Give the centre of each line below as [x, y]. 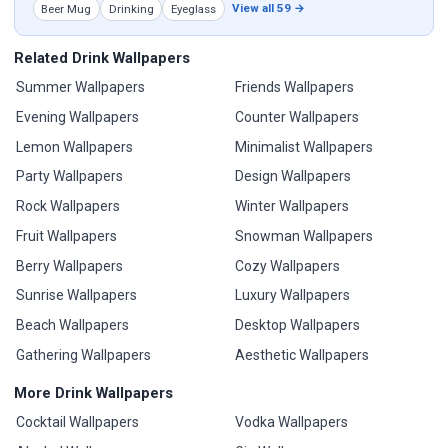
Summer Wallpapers [81, 87]
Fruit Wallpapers [67, 235]
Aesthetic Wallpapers [301, 354]
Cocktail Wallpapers [78, 422]
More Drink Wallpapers [93, 393]
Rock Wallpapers [68, 206]
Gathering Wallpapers [84, 354]
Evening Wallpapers [78, 117]
